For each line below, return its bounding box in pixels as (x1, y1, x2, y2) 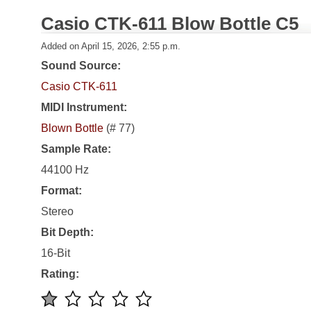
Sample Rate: (41, 143, 111, 155)
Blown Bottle (41, 122, 103, 135)
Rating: (41, 268, 79, 280)
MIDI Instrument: (41, 101, 127, 114)
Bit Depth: (41, 226, 94, 239)
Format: (41, 185, 82, 197)
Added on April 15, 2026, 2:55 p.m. (41, 41, 180, 52)
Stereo (41, 205, 74, 218)
